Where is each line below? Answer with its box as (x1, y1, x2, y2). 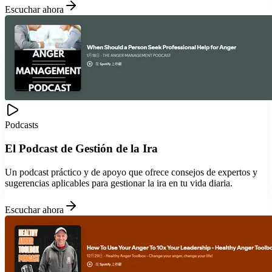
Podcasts (5, 120, 38, 131)
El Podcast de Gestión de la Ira (5, 142, 158, 155)
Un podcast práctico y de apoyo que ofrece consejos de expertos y (5, 166, 257, 177)
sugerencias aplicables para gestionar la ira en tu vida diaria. (5, 177, 233, 188)
